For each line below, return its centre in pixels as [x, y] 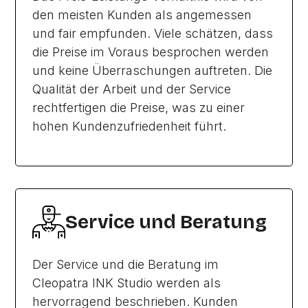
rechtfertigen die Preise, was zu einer [139, 108]
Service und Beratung [166, 222]
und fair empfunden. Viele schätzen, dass [153, 34]
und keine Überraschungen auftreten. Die [153, 71]
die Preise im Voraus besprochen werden [151, 52]
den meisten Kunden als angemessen [142, 15]
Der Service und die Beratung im [126, 265]
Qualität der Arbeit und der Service [132, 89]
